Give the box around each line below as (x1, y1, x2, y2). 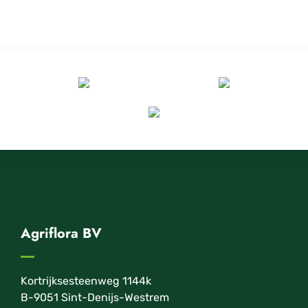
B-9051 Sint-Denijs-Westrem (20, 291, 169, 304)
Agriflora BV (20, 223, 102, 243)
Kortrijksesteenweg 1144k (20, 274, 151, 287)
